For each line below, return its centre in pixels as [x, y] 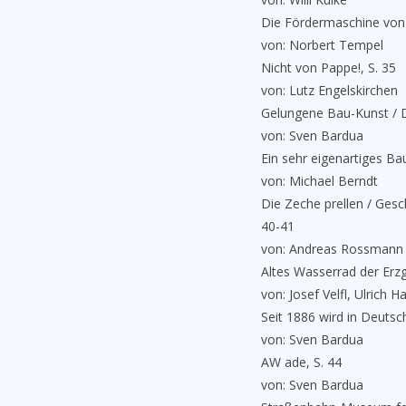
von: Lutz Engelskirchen [329, 90]
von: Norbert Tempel [322, 45]
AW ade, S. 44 [301, 362]
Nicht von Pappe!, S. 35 [329, 68]
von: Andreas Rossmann [332, 249]
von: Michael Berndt [319, 181]
